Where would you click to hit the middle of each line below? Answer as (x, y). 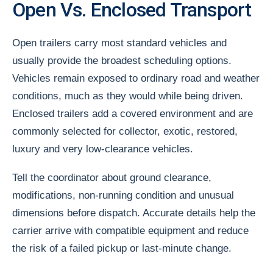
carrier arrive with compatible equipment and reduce (130, 230)
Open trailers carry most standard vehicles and (119, 43)
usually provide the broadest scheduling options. (122, 60)
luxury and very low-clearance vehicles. (103, 149)
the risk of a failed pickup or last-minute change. (122, 248)
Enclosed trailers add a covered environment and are (133, 113)
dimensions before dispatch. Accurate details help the (134, 213)
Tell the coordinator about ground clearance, (112, 177)
